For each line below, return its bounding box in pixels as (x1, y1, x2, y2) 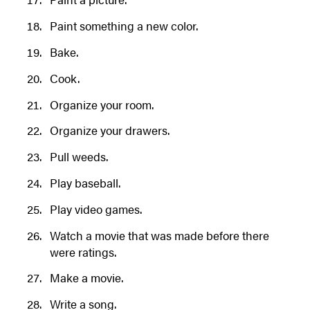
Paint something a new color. (49, 17, 198, 35)
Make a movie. (49, 269, 123, 286)
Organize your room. (49, 95, 154, 113)
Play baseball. (49, 174, 120, 191)
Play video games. (49, 200, 142, 217)
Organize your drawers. (49, 122, 170, 139)
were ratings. (49, 243, 116, 260)
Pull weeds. (49, 148, 108, 165)
